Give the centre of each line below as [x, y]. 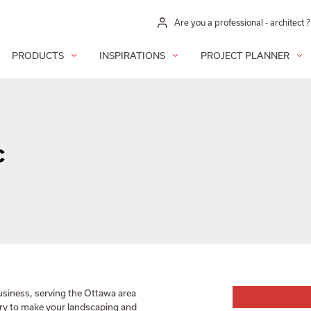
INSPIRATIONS [132, 56]
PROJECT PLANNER [245, 56]
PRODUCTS [38, 56]
